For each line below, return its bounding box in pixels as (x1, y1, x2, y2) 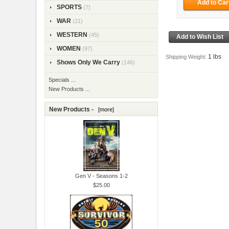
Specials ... (49, 76, 76, 83)
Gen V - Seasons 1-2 (75, 172, 128, 179)
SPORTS (57, 3, 82, 11)
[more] (95, 106, 114, 112)
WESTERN (57, 31, 87, 38)
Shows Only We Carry (57, 58, 120, 66)
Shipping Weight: (165, 53, 208, 60)
